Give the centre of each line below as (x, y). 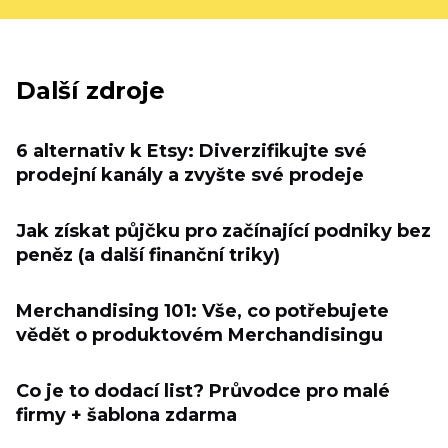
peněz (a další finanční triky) (148, 255)
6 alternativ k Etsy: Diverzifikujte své (191, 151)
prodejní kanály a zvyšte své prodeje (190, 175)
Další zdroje (90, 90)
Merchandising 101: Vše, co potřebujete (202, 311)
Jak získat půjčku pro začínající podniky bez (223, 231)
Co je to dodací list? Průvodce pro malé (203, 391)
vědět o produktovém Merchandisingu (199, 335)
